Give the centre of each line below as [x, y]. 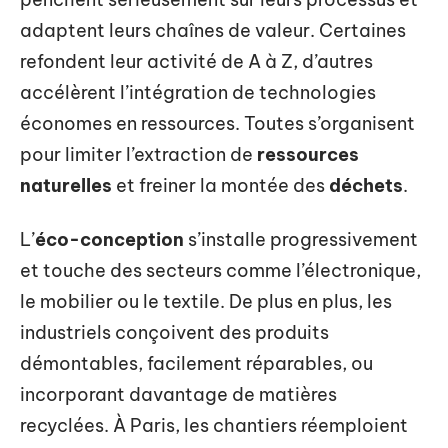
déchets [366, 185]
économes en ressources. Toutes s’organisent [217, 123]
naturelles [66, 185]
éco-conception [109, 239]
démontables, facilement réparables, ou [196, 363]
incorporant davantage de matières [178, 394]
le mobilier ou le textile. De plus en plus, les [206, 301]
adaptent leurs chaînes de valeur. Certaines [213, 30]
